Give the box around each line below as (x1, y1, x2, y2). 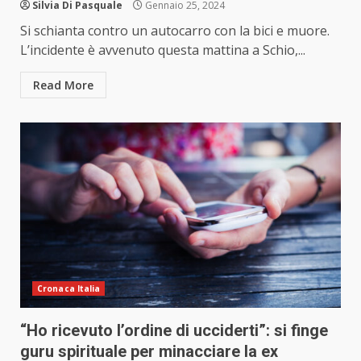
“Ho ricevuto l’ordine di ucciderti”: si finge (20, 321, 328, 341)
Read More (33, 77, 93, 93)
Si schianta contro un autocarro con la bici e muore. (20, 22, 330, 40)
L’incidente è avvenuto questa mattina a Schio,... (20, 41, 305, 60)
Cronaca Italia (37, 283, 101, 295)
